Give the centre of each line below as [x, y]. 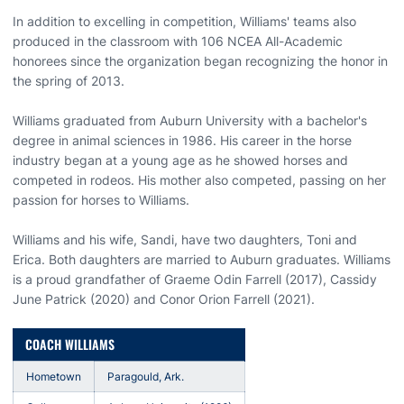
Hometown [54, 376]
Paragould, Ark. [146, 376]
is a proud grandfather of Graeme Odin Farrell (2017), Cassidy [195, 279]
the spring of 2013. [69, 80]
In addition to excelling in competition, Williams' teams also [184, 21]
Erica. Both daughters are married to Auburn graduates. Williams [202, 259]
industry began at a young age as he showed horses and [180, 160]
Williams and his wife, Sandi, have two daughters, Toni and [185, 239]
